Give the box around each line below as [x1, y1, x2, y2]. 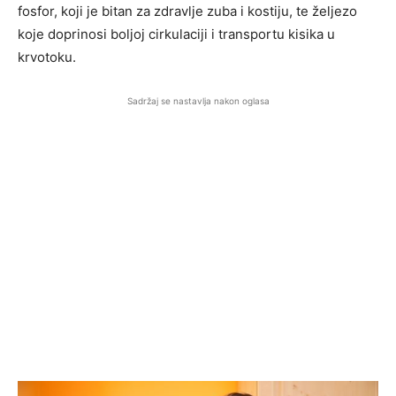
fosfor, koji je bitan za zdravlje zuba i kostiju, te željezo [18, 3, 357, 20]
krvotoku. [18, 49, 76, 66]
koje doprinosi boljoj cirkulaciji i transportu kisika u [18, 26, 335, 43]
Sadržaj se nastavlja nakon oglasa [126, 95, 270, 107]
